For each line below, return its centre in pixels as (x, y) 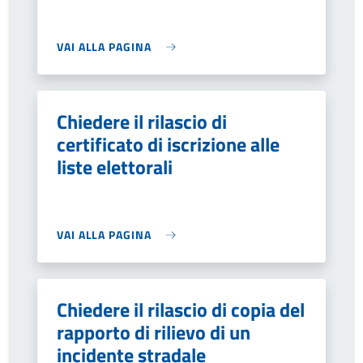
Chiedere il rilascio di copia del (181, 310)
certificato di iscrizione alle (168, 144)
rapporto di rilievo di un (154, 332)
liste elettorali (115, 167)
